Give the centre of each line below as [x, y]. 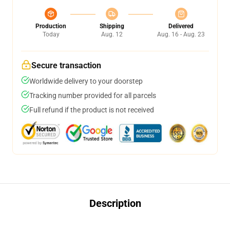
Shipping [112, 26]
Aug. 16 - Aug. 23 [181, 34]
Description [115, 203]
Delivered [181, 26]
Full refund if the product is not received [92, 110]
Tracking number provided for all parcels [93, 95]
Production [51, 26]
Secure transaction [66, 65]
